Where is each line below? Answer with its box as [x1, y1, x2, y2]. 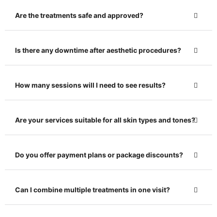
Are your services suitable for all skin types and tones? [15, 115, 195, 124]
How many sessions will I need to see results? [15, 80, 166, 89]
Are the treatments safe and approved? [15, 11, 143, 19]
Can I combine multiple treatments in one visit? [15, 185, 170, 194]
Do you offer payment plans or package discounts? [15, 150, 183, 159]
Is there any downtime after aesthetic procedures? [15, 46, 181, 54]
